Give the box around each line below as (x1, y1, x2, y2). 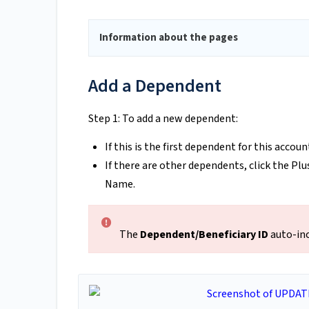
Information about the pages (99, 30, 238, 46)
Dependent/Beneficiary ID (140, 227, 268, 243)
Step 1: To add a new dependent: (88, 111, 238, 127)
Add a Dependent (88, 73, 221, 99)
